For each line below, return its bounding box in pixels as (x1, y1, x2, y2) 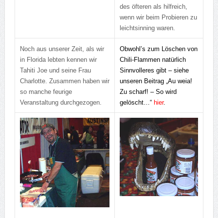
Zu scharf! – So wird (119, 88, 177, 96)
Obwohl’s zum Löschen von (119, 45, 198, 53)
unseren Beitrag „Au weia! (119, 77, 192, 85)
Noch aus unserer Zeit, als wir (19, 45, 104, 53)
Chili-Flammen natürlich (119, 56, 186, 64)
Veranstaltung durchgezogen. (19, 99, 104, 107)
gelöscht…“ (119, 99, 154, 107)
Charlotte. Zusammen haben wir (19, 77, 109, 85)
